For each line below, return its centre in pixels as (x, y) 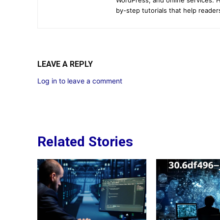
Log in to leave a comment (80, 81)
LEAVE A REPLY (65, 64)
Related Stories (85, 141)
